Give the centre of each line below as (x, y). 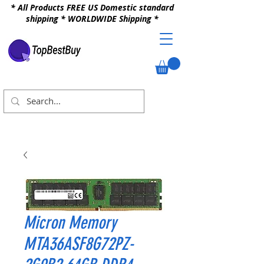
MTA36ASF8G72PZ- (79, 244)
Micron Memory (70, 222)
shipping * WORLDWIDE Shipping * (92, 19)
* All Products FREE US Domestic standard (92, 7)
